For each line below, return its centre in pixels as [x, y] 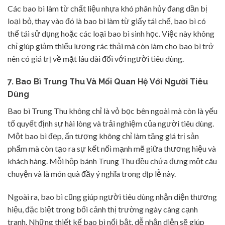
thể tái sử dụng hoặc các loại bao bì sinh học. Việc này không [111, 34]
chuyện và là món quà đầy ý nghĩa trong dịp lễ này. [92, 173]
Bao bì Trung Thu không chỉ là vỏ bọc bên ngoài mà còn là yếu [113, 110]
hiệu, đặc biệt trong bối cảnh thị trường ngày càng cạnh [103, 209]
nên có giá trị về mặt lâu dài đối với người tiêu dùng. [96, 59]
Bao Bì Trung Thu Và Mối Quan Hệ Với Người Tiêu [112, 81]
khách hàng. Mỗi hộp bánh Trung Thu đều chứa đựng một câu [112, 161]
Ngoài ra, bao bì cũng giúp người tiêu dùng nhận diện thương [112, 196]
